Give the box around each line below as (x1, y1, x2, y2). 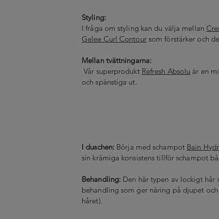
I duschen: (82, 142, 117, 152)
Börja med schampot (116, 142, 187, 152)
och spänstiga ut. (82, 77, 139, 87)
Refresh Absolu (141, 66, 191, 76)
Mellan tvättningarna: (82, 55, 154, 65)
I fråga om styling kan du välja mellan (82, 23, 206, 33)
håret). (82, 196, 103, 205)
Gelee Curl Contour (82, 34, 147, 44)
